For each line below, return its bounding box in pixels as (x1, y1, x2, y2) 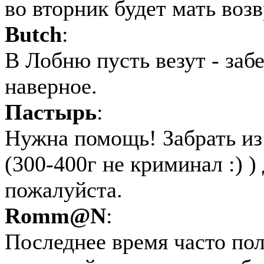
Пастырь (5, 100, 97, 124)
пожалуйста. (5, 177, 123, 202)
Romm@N (5, 203, 106, 228)
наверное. (5, 74, 97, 98)
